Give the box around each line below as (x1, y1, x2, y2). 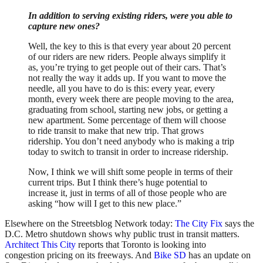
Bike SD (154, 250, 186, 261)
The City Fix (175, 218, 222, 229)
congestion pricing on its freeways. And (5, 250, 154, 261)
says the (222, 218, 254, 229)
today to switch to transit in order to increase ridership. (28, 147, 228, 157)
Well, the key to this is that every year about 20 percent (28, 41, 231, 52)
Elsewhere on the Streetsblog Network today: (5, 218, 175, 229)
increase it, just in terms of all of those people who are (28, 188, 227, 198)
